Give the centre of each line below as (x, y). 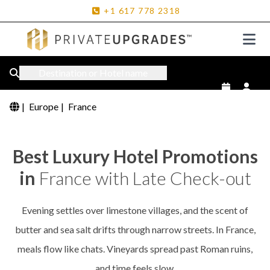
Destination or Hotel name (93, 73)
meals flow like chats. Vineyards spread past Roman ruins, (135, 249)
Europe (44, 106)
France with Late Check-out (145, 178)
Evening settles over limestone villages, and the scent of (135, 210)
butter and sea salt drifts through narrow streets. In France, (135, 229)
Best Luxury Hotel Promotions (135, 156)
